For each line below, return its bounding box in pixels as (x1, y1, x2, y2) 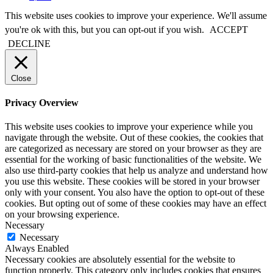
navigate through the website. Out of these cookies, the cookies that (5, 132, 263, 143)
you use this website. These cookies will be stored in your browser (5, 176, 260, 187)
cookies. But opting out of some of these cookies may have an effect (5, 198, 266, 209)
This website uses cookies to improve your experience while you (5, 121, 253, 132)
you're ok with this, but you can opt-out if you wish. (5, 24, 207, 35)
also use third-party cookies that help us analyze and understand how (5, 165, 268, 176)
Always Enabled (5, 243, 69, 254)
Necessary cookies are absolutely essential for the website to (5, 254, 235, 265)
